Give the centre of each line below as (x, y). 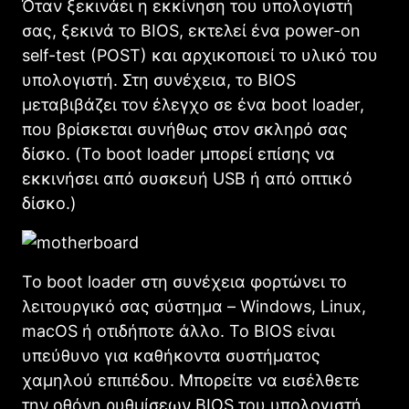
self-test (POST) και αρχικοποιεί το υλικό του (200, 56)
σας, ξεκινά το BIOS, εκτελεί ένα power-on (191, 31)
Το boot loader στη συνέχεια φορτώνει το (184, 282)
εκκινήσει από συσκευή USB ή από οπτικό (187, 179)
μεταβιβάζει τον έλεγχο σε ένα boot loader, (193, 105)
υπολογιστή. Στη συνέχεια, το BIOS (159, 80)
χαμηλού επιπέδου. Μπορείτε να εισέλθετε (191, 381)
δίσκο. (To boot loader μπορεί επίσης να (178, 154)
